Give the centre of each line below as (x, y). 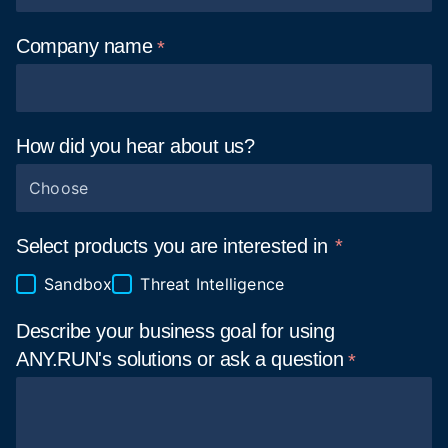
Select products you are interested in (174, 246)
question (307, 359)
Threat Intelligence (212, 284)
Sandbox (78, 284)
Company (60, 46)
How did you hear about (120, 146)
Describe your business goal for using (175, 331)
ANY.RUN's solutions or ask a (144, 359)
